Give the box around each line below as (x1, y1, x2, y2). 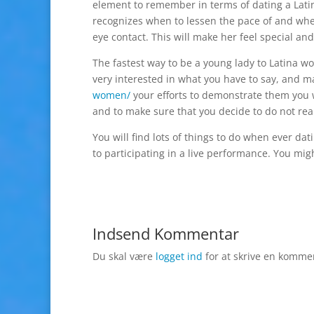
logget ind (156, 250, 203, 263)
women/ (93, 88, 130, 102)
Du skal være (93, 250, 156, 263)
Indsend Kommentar (93, 223, 239, 244)
